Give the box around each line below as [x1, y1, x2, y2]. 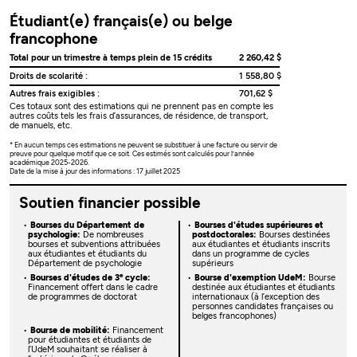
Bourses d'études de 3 [29, 273, 120, 284]
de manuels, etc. [10, 120, 73, 131]
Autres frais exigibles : [10, 88, 100, 100]
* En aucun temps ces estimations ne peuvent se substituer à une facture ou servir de [10, 139, 278, 149]
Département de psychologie [27, 258, 142, 269]
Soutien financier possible [18, 194, 201, 213]
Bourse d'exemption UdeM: [194, 273, 306, 284]
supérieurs [191, 258, 233, 269]
